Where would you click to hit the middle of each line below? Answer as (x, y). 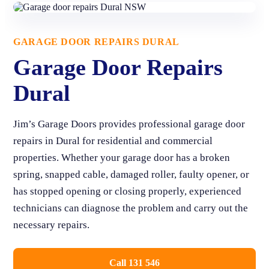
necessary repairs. (51, 225)
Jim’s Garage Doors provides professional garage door (129, 124)
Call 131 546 (134, 263)
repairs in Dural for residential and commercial (113, 141)
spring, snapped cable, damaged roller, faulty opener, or (131, 174)
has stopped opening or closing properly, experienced (127, 191)
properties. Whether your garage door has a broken (122, 158)
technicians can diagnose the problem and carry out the (131, 208)
